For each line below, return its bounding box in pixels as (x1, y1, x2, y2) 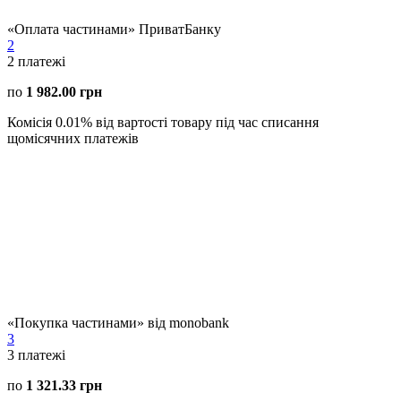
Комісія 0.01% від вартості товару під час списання (7, 114, 319, 130)
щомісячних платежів (7, 130, 139, 146)
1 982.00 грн (26, 83, 102, 99)
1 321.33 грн (26, 377, 102, 393)
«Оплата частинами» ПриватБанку (7, 21, 221, 37)
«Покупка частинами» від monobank (7, 314, 229, 330)
